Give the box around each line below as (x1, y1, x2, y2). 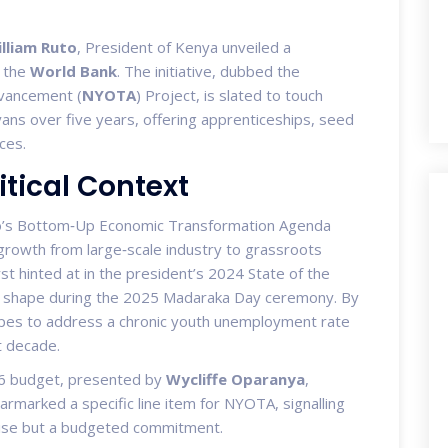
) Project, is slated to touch (136, 84, 323, 105)
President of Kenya (85, 36, 218, 57)
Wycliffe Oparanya (166, 368, 305, 389)
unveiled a (218, 36, 291, 57)
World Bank (30, 60, 117, 81)
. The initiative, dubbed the (117, 60, 300, 81)
